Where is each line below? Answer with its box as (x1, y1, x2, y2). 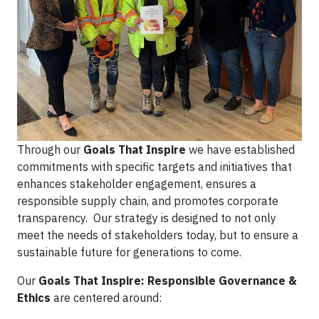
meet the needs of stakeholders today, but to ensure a (17, 228, 298, 242)
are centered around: (51, 291, 162, 305)
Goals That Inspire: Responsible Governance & (38, 273, 297, 288)
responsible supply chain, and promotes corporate (17, 194, 278, 208)
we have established (186, 142, 295, 157)
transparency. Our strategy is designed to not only (17, 211, 276, 225)
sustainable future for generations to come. (17, 245, 244, 259)
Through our (17, 142, 83, 157)
